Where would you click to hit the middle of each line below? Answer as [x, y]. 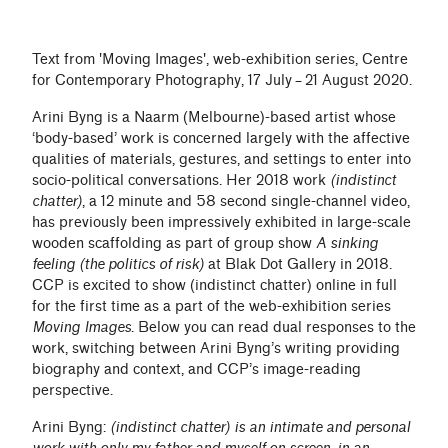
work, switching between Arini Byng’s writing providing [216, 348]
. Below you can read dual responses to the [273, 327]
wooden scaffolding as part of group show [174, 243]
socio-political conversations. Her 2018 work [181, 180]
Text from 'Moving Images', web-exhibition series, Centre [220, 59]
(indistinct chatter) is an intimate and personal [260, 427]
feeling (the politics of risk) [118, 264]
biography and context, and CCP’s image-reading [196, 369]
